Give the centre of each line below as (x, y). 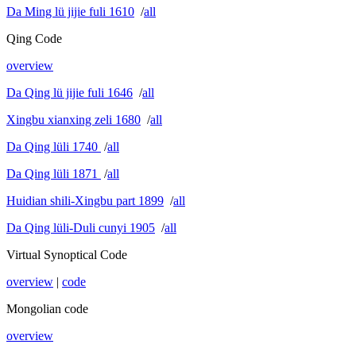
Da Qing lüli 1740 (54, 146)
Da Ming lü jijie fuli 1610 (70, 11)
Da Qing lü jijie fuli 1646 (70, 92)
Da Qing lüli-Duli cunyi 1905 (81, 227)
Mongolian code (47, 308)
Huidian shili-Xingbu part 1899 (85, 200)
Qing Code (34, 38)
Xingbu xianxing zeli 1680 (74, 119)
